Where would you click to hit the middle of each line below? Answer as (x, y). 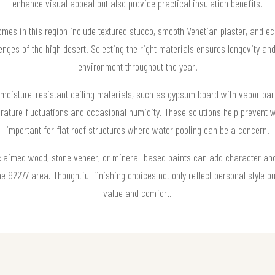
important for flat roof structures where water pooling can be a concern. (137, 129)
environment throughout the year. (137, 66)
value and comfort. (137, 192)
